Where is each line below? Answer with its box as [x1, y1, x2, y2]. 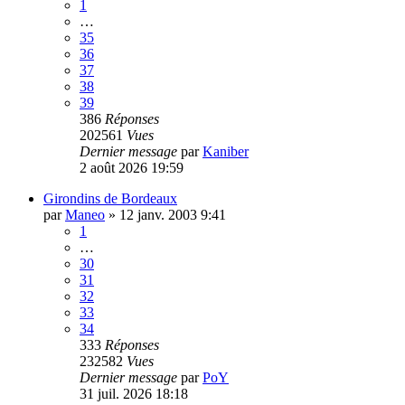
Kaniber [202, 143, 249, 159]
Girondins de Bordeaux [43, 190, 177, 206]
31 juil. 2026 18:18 [80, 385, 188, 401]
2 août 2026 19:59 [80, 159, 184, 175]
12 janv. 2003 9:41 [119, 206, 226, 222]
